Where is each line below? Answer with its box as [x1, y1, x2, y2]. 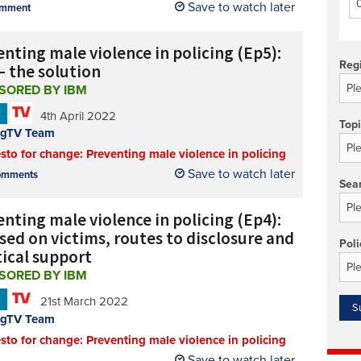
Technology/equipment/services [38, 17, 218, 33]
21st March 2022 [39, 294, 128, 309]
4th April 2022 [39, 109, 116, 124]
